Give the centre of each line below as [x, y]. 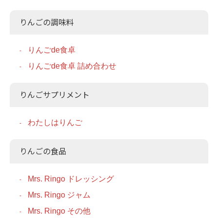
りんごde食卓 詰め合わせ [72, 66]
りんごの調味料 [47, 22]
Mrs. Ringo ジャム [59, 195]
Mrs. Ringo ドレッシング [71, 179]
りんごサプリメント [54, 95]
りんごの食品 [43, 151]
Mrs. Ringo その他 [59, 211]
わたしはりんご [55, 122]
